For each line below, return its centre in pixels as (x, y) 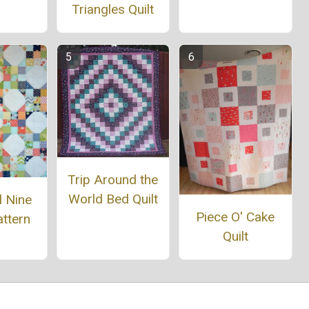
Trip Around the (113, 179)
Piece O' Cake (236, 217)
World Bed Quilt (113, 199)
